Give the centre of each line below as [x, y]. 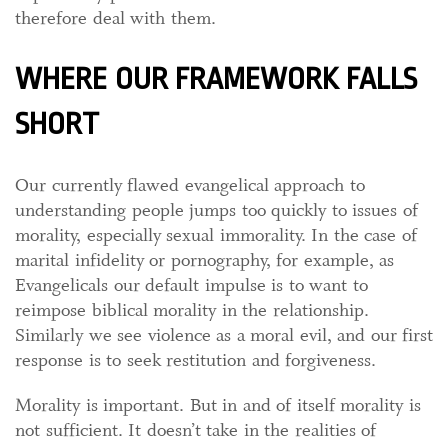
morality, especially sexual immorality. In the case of [216, 235]
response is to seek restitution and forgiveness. [195, 360]
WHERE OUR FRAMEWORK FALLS [216, 79]
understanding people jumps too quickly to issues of [216, 210]
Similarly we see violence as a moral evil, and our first [224, 335]
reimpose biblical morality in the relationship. [192, 310]
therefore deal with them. [115, 18]
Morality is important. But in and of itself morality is [218, 405]
